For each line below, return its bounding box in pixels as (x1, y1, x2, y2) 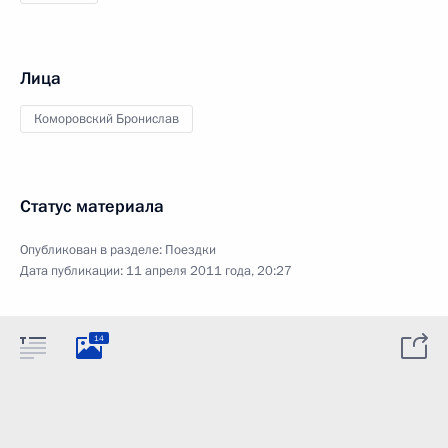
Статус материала (20, 195, 164, 218)
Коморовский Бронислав (34, 110, 179, 128)
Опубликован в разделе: (20, 241, 165, 259)
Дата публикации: (20, 262, 126, 280)
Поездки (165, 241, 216, 259)
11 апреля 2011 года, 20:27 (126, 262, 292, 280)
